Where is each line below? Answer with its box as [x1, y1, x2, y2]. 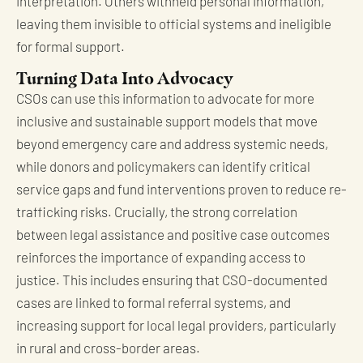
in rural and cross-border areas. [16, 343, 200, 357]
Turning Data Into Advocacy [16, 68, 233, 89]
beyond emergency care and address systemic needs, [16, 139, 328, 153]
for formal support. [16, 41, 125, 56]
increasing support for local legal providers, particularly [16, 320, 336, 335]
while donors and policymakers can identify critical [16, 161, 310, 176]
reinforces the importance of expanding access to [16, 252, 305, 267]
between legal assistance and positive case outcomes [16, 229, 330, 244]
